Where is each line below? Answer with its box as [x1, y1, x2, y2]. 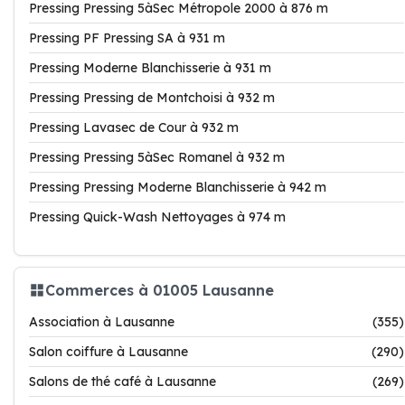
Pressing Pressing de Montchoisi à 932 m [29, 89, 275, 106]
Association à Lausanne [29, 314, 174, 330]
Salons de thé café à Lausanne [29, 373, 216, 390]
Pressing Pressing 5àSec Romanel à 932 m [29, 149, 285, 165]
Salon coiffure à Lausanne [29, 344, 188, 360]
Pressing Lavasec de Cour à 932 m [29, 119, 239, 136]
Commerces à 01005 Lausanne [45, 280, 274, 299]
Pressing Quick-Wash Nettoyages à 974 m [29, 209, 286, 225]
